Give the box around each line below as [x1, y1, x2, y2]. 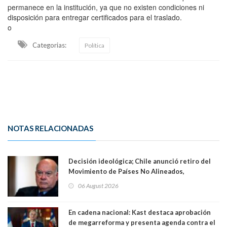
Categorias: [32, 41, 66, 49]
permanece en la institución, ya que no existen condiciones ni [8, 2, 204, 12]
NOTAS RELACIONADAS [8, 123, 93, 133]
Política [85, 41, 104, 49]
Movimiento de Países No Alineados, [68, 167, 184, 175]
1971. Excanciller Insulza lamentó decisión [68, 187, 204, 196]
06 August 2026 [78, 181, 119, 190]
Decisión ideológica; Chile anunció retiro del [68, 157, 211, 165]
